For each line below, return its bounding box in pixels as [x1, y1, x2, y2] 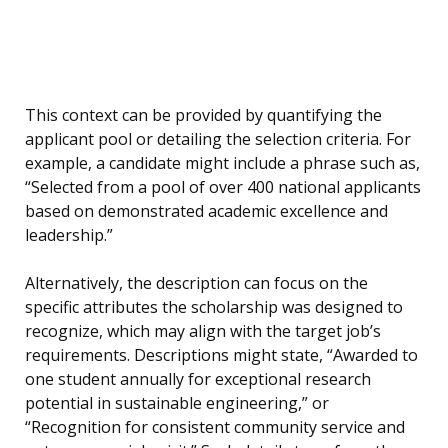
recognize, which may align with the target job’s [25, 320, 381, 343]
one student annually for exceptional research [25, 368, 371, 391]
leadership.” [25, 224, 113, 247]
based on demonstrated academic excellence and [25, 200, 388, 223]
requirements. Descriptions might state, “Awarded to [25, 344, 418, 367]
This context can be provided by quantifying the [25, 104, 382, 127]
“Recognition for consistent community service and [25, 416, 405, 439]
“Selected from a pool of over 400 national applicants [25, 176, 421, 199]
